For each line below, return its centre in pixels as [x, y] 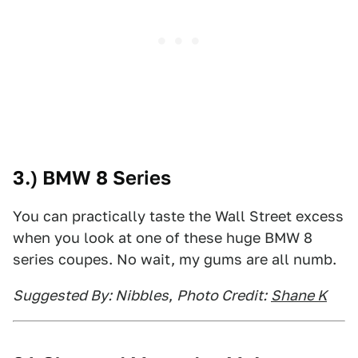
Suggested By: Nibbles [91, 295]
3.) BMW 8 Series [92, 178]
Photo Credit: [222, 295]
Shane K [299, 295]
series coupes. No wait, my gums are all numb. [175, 259]
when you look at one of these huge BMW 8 [163, 238]
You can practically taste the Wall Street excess [178, 216]
